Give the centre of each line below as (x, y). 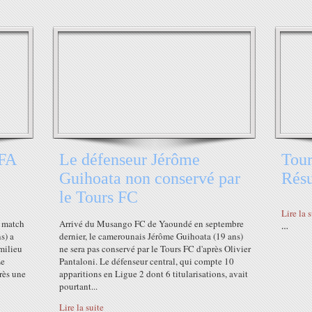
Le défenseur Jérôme (130, 159)
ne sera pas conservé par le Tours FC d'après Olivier (155, 249)
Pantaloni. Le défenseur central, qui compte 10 (147, 261)
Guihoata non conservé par (150, 178)
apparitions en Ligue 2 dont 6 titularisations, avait (154, 274)
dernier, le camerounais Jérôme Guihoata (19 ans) (151, 236)
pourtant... (78, 286)
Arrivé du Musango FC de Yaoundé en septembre (151, 224)
